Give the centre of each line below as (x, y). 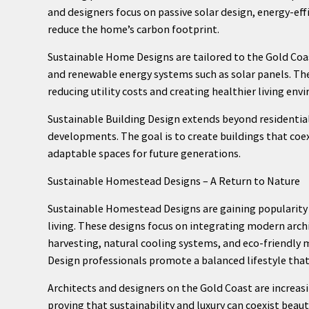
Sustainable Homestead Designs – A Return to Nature (173, 180)
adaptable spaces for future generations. (144, 153)
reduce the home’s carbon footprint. (133, 29)
